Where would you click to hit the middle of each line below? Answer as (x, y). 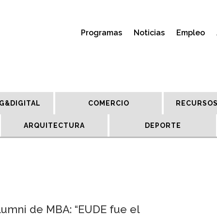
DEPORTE (163, 125)
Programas (101, 33)
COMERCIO (108, 103)
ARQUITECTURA (54, 125)
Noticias (149, 33)
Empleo (191, 33)
